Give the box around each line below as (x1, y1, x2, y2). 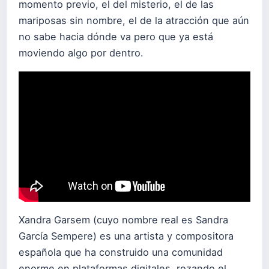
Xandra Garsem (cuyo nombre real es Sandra (19, 214, 228, 226)
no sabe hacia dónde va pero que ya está (19, 31, 213, 43)
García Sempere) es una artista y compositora (19, 230, 234, 243)
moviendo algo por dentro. (19, 47, 144, 59)
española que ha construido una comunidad (19, 246, 223, 259)
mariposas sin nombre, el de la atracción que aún (19, 14, 249, 27)
